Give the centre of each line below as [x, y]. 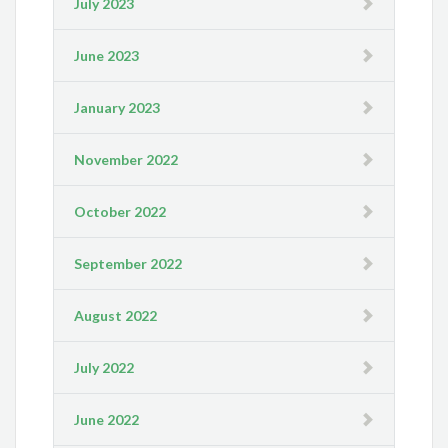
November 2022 [126, 160]
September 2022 [128, 264]
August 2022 [116, 316]
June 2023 [107, 56]
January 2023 [117, 108]
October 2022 [120, 212]
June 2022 [107, 420]
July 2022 [104, 368]
